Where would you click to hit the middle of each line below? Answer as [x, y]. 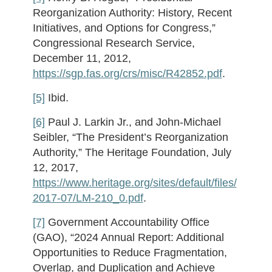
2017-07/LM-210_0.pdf [88, 198]
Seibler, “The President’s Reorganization [130, 137]
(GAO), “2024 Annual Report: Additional [128, 237]
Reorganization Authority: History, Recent [132, 13]
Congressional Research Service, [114, 43]
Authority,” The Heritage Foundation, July [132, 152]
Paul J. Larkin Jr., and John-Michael [133, 122]
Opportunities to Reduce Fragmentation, [130, 253]
